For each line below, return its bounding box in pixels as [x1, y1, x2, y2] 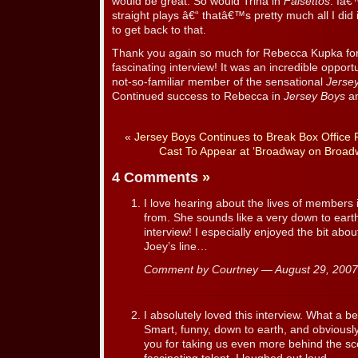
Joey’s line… [144, 240, 208, 253]
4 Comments [112, 169, 202, 186]
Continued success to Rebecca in [112, 90, 284, 103]
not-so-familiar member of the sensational [112, 76, 326, 89]
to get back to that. [112, 24, 206, 37]
